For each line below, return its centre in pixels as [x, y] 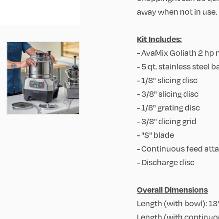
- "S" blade [155, 135]
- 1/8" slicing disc [167, 80]
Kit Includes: [159, 39]
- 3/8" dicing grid [167, 121]
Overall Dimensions [172, 189]
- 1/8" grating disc [168, 107]
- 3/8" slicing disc [168, 94]
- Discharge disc [166, 162]
